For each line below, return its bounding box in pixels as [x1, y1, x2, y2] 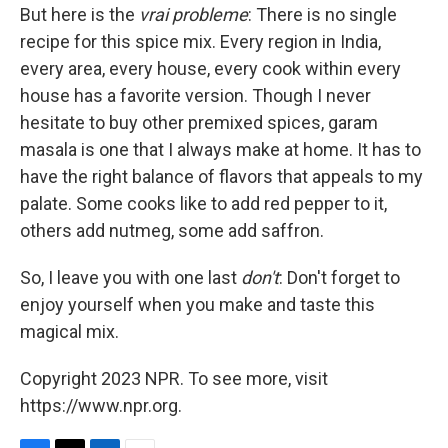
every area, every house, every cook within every [20, 58, 401, 79]
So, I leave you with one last [20, 267, 241, 288]
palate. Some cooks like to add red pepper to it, [20, 193, 387, 214]
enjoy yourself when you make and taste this [20, 294, 375, 315]
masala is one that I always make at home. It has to [20, 139, 421, 160]
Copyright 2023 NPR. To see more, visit [20, 368, 328, 389]
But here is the [20, 4, 139, 25]
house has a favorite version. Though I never [20, 85, 371, 106]
